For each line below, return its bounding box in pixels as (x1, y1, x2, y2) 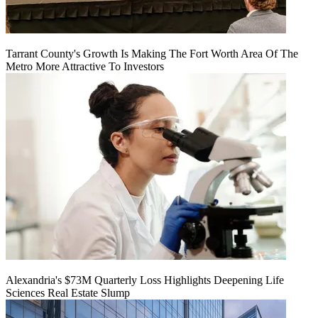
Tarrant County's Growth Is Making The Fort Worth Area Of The (6, 48, 298, 60)
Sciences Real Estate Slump (6, 287, 130, 300)
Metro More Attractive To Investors (6, 60, 164, 73)
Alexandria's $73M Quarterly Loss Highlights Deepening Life (6, 274, 284, 287)
